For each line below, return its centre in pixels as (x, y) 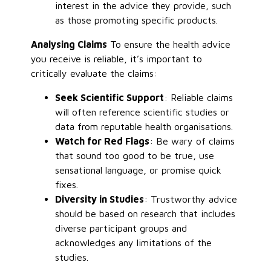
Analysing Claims (69, 44)
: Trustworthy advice (191, 199)
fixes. (67, 184)
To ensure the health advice (169, 44)
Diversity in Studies (100, 199)
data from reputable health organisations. (144, 126)
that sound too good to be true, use (135, 155)
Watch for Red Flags (103, 141)
